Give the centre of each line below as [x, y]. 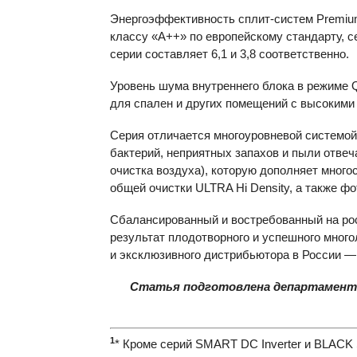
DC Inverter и [276, 343]
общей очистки [153, 188]
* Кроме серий [155, 343]
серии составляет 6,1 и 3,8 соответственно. [229, 54]
